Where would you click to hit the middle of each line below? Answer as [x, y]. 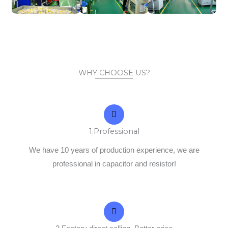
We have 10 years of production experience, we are [114, 150]
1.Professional [114, 132]
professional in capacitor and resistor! [114, 164]
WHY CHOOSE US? [114, 73]
